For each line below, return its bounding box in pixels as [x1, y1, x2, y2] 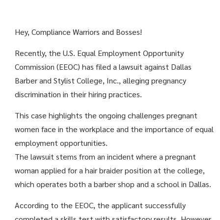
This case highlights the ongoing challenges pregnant [15, 110, 197, 120]
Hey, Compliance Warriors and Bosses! [15, 27, 142, 37]
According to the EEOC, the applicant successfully [15, 200, 186, 210]
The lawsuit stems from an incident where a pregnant [15, 151, 196, 162]
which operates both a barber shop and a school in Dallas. [15, 179, 211, 189]
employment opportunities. [15, 137, 108, 148]
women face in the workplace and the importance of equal [15, 124, 214, 134]
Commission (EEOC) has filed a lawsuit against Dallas [15, 61, 192, 72]
